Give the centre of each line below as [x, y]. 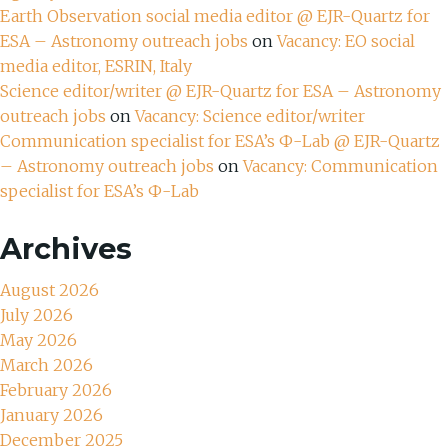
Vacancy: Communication [340, 166]
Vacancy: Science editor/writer [250, 116]
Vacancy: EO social [346, 41]
